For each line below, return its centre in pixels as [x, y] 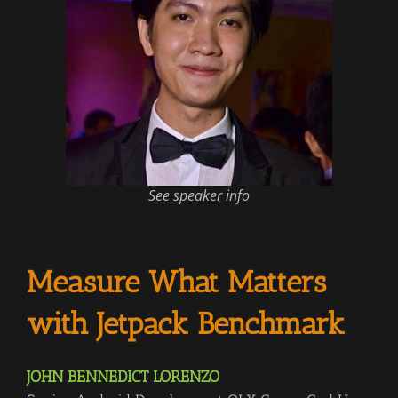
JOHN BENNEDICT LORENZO [123, 376]
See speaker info [199, 195]
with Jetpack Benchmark [186, 323]
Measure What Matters [176, 282]
